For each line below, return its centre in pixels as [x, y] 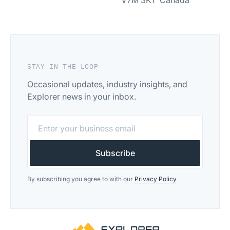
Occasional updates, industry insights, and [107, 84]
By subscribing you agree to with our [81, 179]
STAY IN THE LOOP [63, 66]
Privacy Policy [156, 179]
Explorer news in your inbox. [82, 96]
